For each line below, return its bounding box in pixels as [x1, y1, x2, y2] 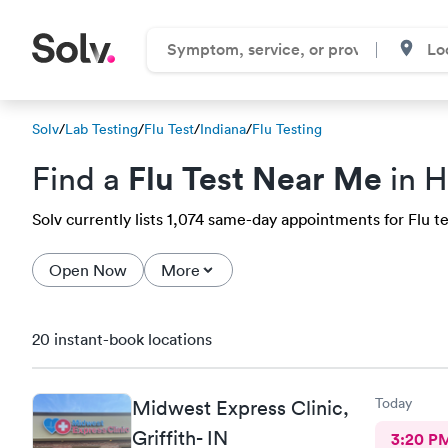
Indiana [200, 120, 246, 138]
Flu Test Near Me [128, 157, 382, 198]
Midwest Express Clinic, [132, 395, 349, 420]
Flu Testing [252, 120, 322, 138]
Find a [32, 159, 128, 198]
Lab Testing [65, 120, 138, 138]
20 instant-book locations [32, 329, 212, 349]
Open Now [49, 260, 127, 280]
